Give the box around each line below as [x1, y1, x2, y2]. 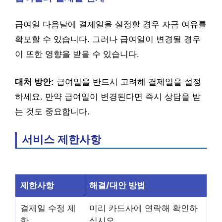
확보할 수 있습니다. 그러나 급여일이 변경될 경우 [15, 35, 201, 44]
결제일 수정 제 [20, 203, 76, 213]
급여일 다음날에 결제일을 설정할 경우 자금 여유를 [15, 20, 207, 29]
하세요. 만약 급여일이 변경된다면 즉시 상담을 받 [15, 92, 201, 102]
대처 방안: [15, 77, 54, 87]
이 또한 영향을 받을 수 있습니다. [15, 50, 139, 59]
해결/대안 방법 [89, 180, 145, 190]
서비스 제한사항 [22, 133, 101, 146]
